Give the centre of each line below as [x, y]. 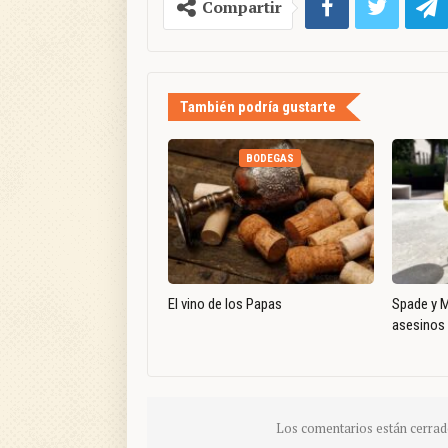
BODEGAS [269, 159]
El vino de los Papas [225, 303]
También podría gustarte [258, 107]
